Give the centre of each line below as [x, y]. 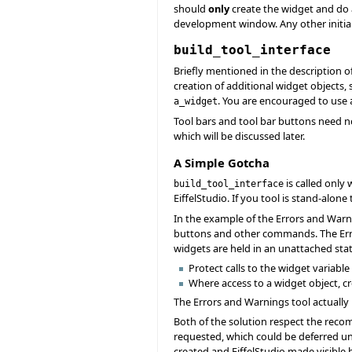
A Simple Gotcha [222, 162]
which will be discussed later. [239, 136]
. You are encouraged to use [284, 101]
